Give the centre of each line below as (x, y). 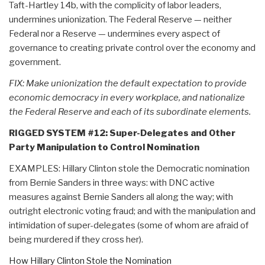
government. (35, 62)
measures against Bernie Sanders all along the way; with (121, 197)
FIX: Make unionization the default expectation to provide (128, 83)
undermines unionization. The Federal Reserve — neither (120, 19)
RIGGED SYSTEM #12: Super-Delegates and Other (122, 133)
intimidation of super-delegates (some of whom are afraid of (129, 225)
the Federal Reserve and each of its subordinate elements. (130, 112)
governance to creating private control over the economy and (132, 48)
